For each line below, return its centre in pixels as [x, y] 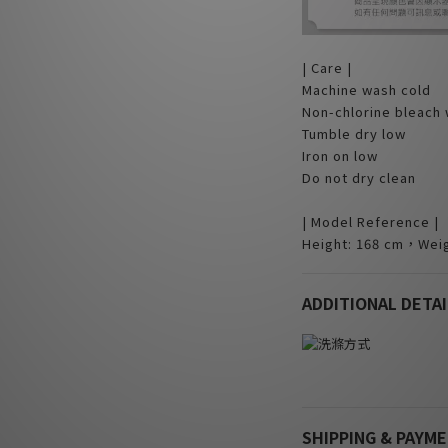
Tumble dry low [353, 134]
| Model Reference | [370, 222]
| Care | [326, 68]
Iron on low [339, 156]
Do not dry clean [358, 178]
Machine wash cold [366, 90]
